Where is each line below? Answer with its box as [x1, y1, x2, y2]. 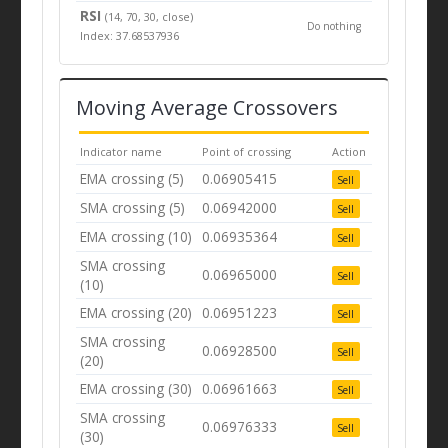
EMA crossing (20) [80, 302, 193, 322]
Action [332, 143, 367, 159]
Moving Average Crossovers [75, 93, 338, 121]
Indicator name [80, 143, 163, 159]
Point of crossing [202, 143, 292, 159]
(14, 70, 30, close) [105, 8, 194, 24]
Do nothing [307, 18, 362, 33]
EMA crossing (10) [80, 226, 193, 246]
